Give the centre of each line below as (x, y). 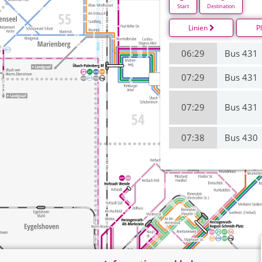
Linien (199, 27)
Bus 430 (241, 137)
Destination (221, 6)
